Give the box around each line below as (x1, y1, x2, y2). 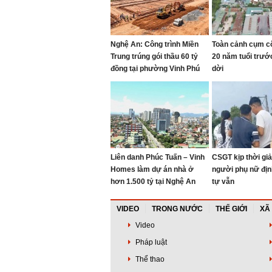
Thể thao (134, 255, 165, 263)
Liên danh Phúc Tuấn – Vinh (110, 153, 205, 161)
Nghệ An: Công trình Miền (110, 40, 199, 49)
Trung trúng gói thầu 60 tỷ (110, 52, 198, 61)
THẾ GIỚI (216, 205, 247, 213)
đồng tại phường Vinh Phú (110, 64, 200, 73)
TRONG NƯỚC (152, 205, 203, 213)
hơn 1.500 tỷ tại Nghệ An (110, 177, 195, 186)
